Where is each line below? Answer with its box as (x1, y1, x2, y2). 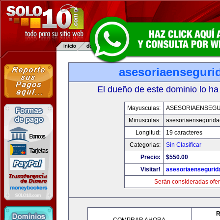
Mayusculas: (127, 105, 161, 111)
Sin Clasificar (166, 141, 201, 148)
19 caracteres (166, 129, 202, 136)
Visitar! (140, 166, 161, 173)
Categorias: (130, 141, 161, 148)
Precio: (140, 154, 161, 161)
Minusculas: (129, 117, 161, 124)
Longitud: (136, 129, 161, 136)
